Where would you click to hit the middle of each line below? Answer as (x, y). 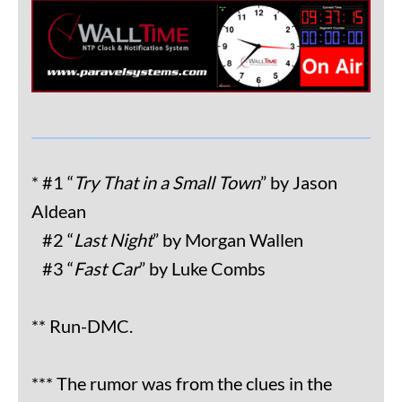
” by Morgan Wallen (228, 240)
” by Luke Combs (202, 269)
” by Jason (299, 183)
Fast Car (106, 269)
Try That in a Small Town (167, 183)
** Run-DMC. (82, 326)
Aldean (59, 211)
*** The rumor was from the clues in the (182, 384)
